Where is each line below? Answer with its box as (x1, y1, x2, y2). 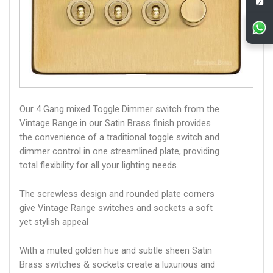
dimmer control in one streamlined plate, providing (19, 145, 219, 157)
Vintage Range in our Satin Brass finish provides (19, 117, 211, 129)
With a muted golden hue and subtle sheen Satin (19, 244, 212, 256)
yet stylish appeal (19, 216, 88, 227)
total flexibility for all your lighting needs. (19, 159, 179, 171)
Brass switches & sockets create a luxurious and (19, 258, 215, 270)
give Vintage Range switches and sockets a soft (19, 202, 213, 213)
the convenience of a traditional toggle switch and (19, 131, 219, 143)
